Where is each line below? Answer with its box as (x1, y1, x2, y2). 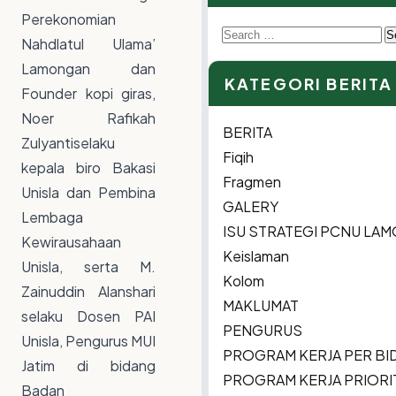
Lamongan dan (21, 59, 156, 79)
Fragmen (223, 172, 281, 192)
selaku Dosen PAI (21, 307, 156, 326)
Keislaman (223, 247, 289, 266)
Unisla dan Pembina (21, 183, 156, 202)
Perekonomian (21, 10, 116, 29)
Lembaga (21, 208, 83, 227)
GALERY (223, 197, 278, 217)
